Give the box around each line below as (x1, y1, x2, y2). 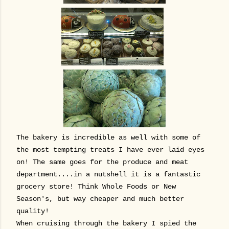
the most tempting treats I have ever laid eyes (16, 146, 204, 154)
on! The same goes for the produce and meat (16, 158, 188, 166)
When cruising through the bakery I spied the (16, 219, 196, 227)
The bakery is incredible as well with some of (16, 133, 200, 142)
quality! (16, 207, 49, 215)
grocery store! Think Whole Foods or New (16, 182, 176, 191)
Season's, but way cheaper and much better (16, 195, 184, 203)
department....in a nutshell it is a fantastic (16, 170, 200, 178)
